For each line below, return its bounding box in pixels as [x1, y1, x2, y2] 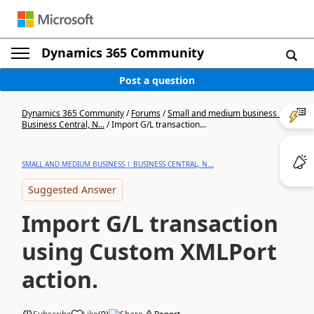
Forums [131, 107, 161, 119]
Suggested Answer [28, 183, 116, 196]
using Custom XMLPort [22, 236, 277, 266]
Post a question [119, 73, 195, 87]
